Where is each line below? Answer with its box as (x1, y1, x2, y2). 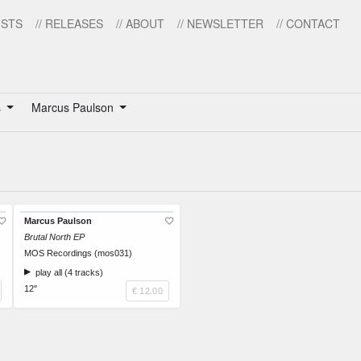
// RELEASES (35, 15, 103, 31)
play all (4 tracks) (31, 268, 103, 278)
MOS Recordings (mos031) (24, 248, 132, 259)
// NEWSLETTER (177, 15, 263, 31)
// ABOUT (116, 15, 164, 31)
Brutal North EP (24, 232, 85, 243)
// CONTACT (276, 15, 340, 31)
